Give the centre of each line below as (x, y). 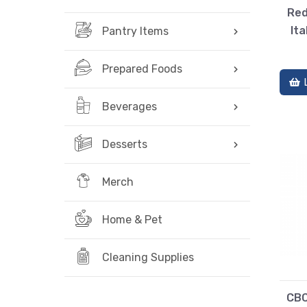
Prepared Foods (142, 69)
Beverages (130, 107)
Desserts (125, 144)
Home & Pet (132, 220)
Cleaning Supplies (148, 257)
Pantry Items (135, 31)
